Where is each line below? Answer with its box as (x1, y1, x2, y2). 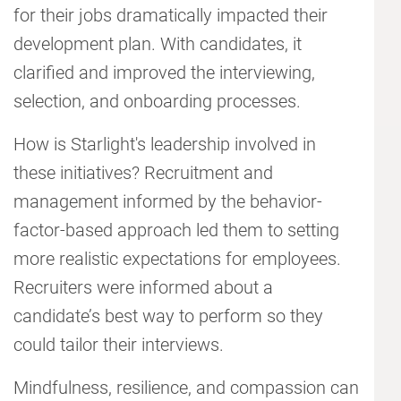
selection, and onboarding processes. (13, 90, 301, 113)
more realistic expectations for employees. (13, 248, 341, 270)
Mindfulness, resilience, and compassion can (13, 377, 359, 399)
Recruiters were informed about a (13, 277, 273, 299)
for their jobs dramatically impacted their (13, 4, 328, 27)
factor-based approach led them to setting (13, 219, 339, 242)
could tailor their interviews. (13, 334, 224, 356)
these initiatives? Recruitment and (13, 162, 273, 184)
